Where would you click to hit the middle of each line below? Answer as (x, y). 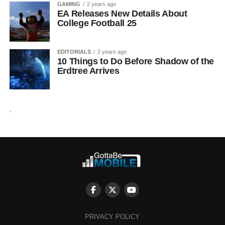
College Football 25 (97, 23)
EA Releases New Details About (122, 14)
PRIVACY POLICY (113, 217)
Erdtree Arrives (88, 71)
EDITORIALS (74, 52)
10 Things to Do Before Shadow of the (135, 61)
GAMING (69, 4)
